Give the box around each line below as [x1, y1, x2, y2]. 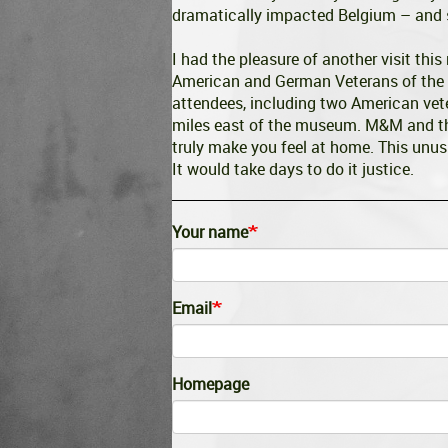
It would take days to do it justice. [172, 158, 414, 180]
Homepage [172, 373, 249, 395]
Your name [172, 221, 248, 243]
